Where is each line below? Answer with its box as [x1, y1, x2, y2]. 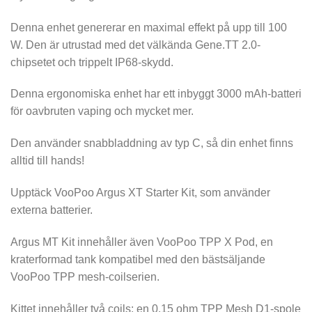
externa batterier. [10, 203, 93, 216]
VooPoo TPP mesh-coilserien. [10, 270, 159, 283]
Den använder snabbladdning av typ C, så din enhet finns [10, 137, 293, 150]
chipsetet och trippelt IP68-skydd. [10, 56, 173, 68]
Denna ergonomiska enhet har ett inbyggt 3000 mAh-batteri [10, 88, 302, 100]
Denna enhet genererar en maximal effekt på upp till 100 [10, 21, 287, 33]
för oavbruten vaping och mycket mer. [10, 105, 194, 118]
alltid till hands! [10, 155, 84, 167]
